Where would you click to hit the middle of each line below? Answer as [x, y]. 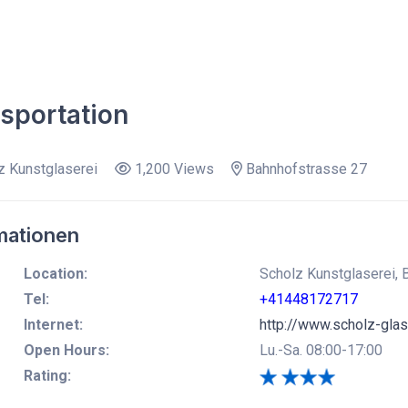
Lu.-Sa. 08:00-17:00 [321, 350]
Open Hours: [66, 350]
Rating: [47, 375]
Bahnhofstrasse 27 [304, 168]
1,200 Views [172, 168]
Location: [55, 273]
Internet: [53, 324]
